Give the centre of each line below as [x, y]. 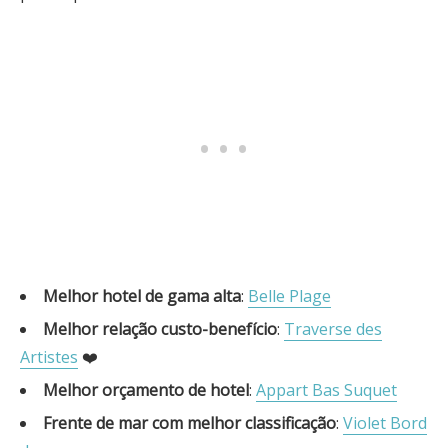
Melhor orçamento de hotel [146, 390]
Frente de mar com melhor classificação [189, 423]
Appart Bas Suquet [326, 390]
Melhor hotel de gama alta [142, 296]
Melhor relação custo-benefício [160, 329]
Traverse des [333, 329]
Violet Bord [385, 423]
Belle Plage [289, 296]
